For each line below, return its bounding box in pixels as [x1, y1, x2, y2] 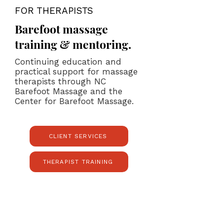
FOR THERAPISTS [15, 5, 93, 16]
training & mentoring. [15, 37, 131, 52]
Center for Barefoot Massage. [15, 96, 134, 106]
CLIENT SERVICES [48, 133, 108, 140]
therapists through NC [15, 76, 106, 86]
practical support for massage [15, 67, 138, 76]
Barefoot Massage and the [15, 86, 122, 96]
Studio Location [46, 193, 111, 203]
